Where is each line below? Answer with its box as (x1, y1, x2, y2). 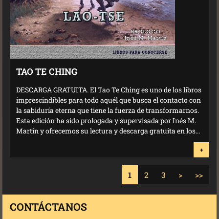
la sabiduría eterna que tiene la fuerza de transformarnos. (16, 105, 200, 115)
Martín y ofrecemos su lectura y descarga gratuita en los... (16, 126, 200, 135)
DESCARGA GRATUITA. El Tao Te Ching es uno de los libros (16, 85, 201, 94)
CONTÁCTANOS (10, 200, 87, 214)
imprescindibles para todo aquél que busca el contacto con (16, 95, 201, 105)
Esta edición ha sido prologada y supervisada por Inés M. (16, 115, 196, 125)
